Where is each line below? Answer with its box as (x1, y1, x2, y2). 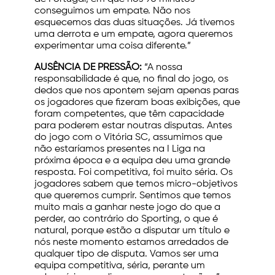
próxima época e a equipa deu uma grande (34, 156, 230, 166)
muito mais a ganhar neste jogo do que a (34, 203, 220, 213)
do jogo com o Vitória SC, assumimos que (34, 133, 222, 143)
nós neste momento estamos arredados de (34, 238, 228, 248)
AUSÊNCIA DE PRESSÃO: (34, 63, 142, 73)
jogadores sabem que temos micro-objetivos (34, 179, 238, 190)
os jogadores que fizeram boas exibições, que (34, 98, 240, 108)
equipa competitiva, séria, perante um (34, 261, 205, 271)
